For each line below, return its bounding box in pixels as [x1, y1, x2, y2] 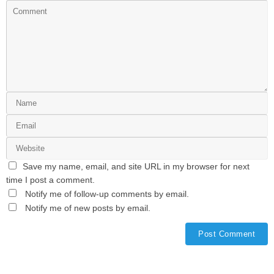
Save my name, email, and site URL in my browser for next [22, 162, 250, 172]
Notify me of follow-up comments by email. [24, 190, 189, 199]
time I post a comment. [6, 176, 95, 185]
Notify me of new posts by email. [24, 204, 150, 213]
